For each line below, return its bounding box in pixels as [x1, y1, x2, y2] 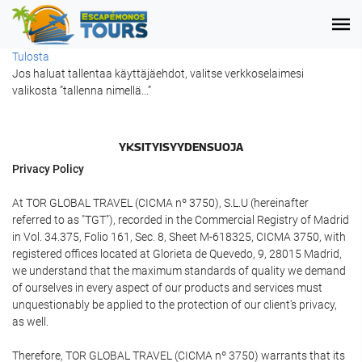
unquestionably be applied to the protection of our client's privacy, [12, 298, 337, 311]
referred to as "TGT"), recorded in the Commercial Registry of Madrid [12, 213, 349, 226]
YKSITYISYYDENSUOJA [119, 139, 243, 154]
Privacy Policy [12, 162, 84, 175]
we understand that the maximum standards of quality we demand [12, 264, 346, 277]
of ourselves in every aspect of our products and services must [12, 281, 322, 294]
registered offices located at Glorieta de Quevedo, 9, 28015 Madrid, [12, 247, 342, 260]
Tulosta [12, 50, 49, 63]
